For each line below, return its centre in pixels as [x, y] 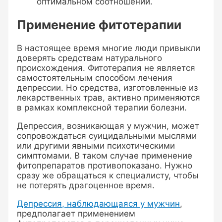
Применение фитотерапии [99, 25]
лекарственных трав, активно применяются [109, 97]
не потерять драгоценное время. [86, 185]
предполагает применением [76, 213]
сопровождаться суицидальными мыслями [107, 136]
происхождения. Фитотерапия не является [106, 68]
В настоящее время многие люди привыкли [109, 48]
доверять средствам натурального [90, 58]
